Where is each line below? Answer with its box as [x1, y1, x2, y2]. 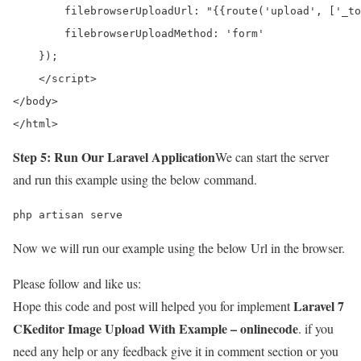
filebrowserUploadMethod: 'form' [13, 27, 264, 39]
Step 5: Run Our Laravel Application [13, 147, 215, 166]
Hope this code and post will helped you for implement [13, 297, 293, 314]
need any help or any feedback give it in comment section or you [13, 342, 338, 359]
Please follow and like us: [13, 274, 141, 292]
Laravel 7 [293, 296, 344, 315]
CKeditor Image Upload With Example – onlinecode [13, 318, 298, 338]
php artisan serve [13, 208, 122, 221]
